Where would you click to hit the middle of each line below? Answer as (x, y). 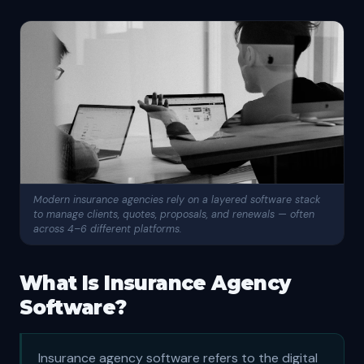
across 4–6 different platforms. (108, 229)
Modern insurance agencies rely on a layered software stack (177, 200)
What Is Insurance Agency (155, 283)
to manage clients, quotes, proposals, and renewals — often (174, 214)
